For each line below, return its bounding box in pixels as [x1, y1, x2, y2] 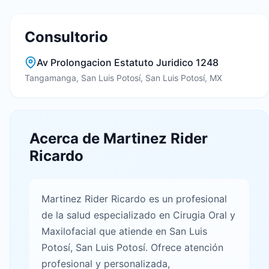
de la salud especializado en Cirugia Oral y [41, 209, 235, 221]
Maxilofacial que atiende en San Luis [41, 225, 207, 237]
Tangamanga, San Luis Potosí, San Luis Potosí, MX [25, 73, 222, 83]
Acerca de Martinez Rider [29, 130, 208, 147]
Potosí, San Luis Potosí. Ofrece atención [41, 241, 223, 253]
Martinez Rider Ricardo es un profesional [41, 193, 227, 205]
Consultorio [25, 28, 108, 46]
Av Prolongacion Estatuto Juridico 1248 [37, 56, 219, 68]
